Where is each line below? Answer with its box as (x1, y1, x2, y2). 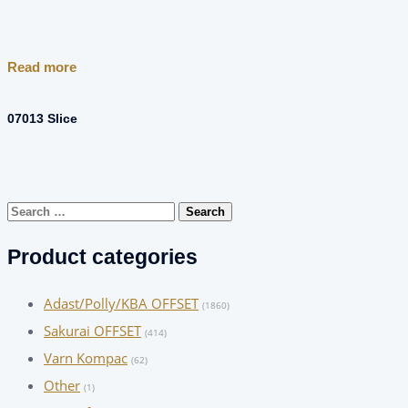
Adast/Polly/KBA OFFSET (44, 294, 199, 313)
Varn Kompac (44, 349, 127, 368)
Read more (7, 59, 76, 76)
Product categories (7, 245, 198, 270)
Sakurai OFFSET (44, 321, 141, 341)
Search (6, 200, 48, 219)
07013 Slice (7, 111, 77, 127)
